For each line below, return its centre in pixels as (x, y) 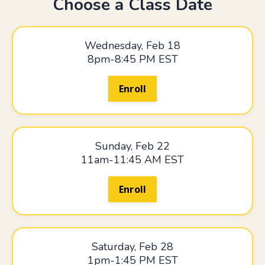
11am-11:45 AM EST (132, 160)
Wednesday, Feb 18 (132, 46)
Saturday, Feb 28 (132, 247)
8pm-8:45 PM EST (132, 59)
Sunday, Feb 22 (132, 146)
